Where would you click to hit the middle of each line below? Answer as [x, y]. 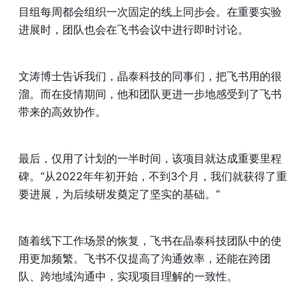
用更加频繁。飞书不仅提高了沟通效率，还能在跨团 [145, 258]
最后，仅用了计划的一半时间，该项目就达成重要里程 [150, 158]
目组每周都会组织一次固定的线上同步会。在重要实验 [150, 11]
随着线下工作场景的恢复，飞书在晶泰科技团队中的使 [150, 240]
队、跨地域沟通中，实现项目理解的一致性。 [128, 276]
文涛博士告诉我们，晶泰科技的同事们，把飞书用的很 [150, 76]
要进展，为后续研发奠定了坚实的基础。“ [121, 194]
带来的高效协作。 [62, 111]
